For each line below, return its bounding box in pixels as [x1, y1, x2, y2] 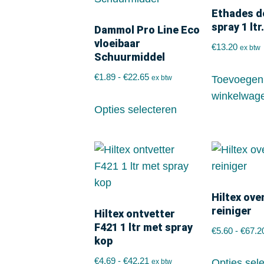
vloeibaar [94, 37, 140, 49]
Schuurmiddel [94, 51, 165, 63]
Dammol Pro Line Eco [94, 24, 200, 36]
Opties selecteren [94, 103, 177, 115]
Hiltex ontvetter [94, 207, 175, 220]
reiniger [212, 204, 252, 217]
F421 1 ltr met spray [94, 220, 193, 233]
